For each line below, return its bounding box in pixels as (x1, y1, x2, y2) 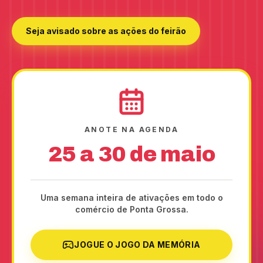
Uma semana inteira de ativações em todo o (40, 193, 223, 203)
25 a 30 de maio (48, 143, 215, 166)
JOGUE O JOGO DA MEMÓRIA (74, 240, 201, 249)
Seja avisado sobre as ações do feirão (26, 26, 186, 36)
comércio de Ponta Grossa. (75, 204, 188, 214)
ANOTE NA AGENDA (85, 125, 178, 134)
